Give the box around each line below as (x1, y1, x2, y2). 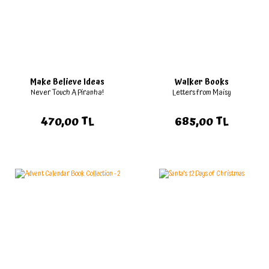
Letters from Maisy (172, 86, 231, 100)
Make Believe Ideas (30, 76, 104, 89)
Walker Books (175, 76, 229, 89)
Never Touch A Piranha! (31, 86, 104, 100)
